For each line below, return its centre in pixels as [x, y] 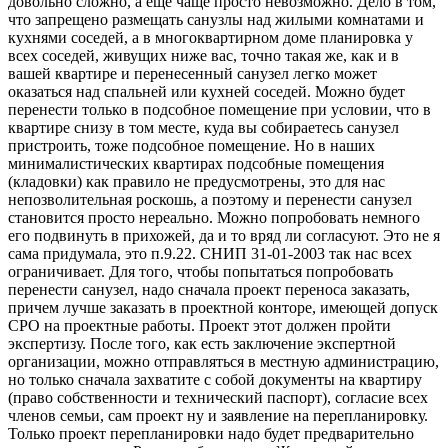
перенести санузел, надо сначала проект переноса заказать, [209, 289]
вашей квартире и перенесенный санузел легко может [192, 73]
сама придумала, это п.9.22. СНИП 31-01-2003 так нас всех [210, 253]
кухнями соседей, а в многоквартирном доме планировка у [210, 37]
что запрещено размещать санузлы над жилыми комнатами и [216, 19]
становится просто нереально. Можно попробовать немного [214, 217]
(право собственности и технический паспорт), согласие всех [218, 397]
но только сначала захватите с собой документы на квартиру [215, 379]
